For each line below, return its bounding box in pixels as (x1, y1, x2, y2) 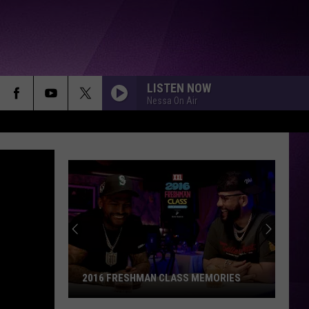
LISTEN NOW (147, 80, 211, 95)
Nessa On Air (147, 94, 197, 106)
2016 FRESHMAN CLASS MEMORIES (82, 272, 241, 284)
